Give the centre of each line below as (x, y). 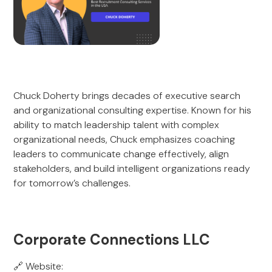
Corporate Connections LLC (112, 240)
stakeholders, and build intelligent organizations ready (132, 168)
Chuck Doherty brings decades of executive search (127, 96)
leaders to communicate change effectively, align (121, 154)
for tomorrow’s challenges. (72, 183)
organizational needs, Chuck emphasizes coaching (124, 139)
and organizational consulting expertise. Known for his (133, 110)
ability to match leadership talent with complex (117, 125)
